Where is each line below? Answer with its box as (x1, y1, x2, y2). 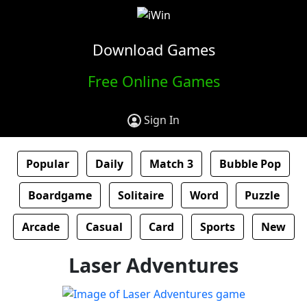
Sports (199, 219, 235, 234)
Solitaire (117, 187, 164, 203)
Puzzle (244, 187, 280, 203)
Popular (26, 156, 69, 171)
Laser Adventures (69, 251, 238, 278)
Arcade (21, 219, 60, 234)
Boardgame (27, 187, 92, 203)
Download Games (92, 39, 215, 60)
